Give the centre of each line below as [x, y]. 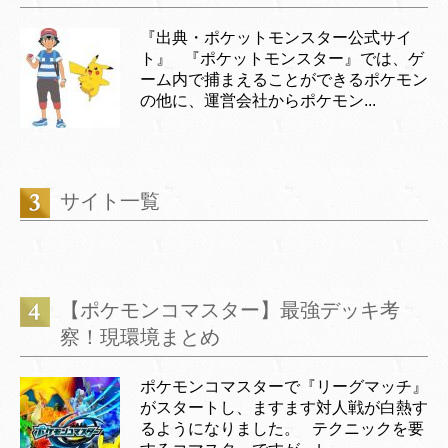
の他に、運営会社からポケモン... [258, 100]
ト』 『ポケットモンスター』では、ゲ [282, 58]
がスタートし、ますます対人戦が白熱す [284, 407]
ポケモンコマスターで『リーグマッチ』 [284, 386]
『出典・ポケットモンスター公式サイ [276, 37]
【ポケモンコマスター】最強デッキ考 [230, 310]
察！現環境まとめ [140, 337]
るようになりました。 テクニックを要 [282, 428]
